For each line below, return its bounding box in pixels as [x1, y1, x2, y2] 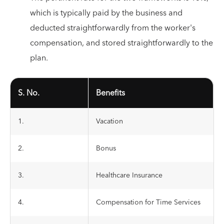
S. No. [18, 86, 39, 100]
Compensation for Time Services [96, 196, 200, 208]
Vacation [96, 115, 123, 127]
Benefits [96, 86, 125, 100]
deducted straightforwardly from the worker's [30, 21, 195, 35]
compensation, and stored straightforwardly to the [30, 36, 213, 50]
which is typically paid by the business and [30, 6, 182, 20]
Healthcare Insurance [96, 169, 162, 181]
